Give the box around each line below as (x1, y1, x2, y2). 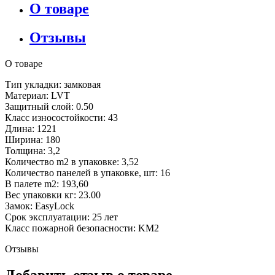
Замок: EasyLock (5, 200, 74, 211)
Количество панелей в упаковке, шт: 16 (5, 167, 170, 178)
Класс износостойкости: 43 (5, 112, 118, 123)
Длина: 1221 (5, 123, 56, 134)
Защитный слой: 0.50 (5, 101, 93, 112)
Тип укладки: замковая (5, 79, 101, 90)
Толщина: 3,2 (5, 145, 60, 156)
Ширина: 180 (5, 134, 60, 145)
